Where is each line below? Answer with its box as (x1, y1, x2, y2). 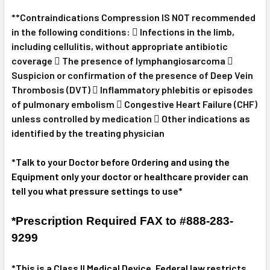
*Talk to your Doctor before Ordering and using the (11, 155, 230, 168)
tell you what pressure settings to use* (11, 184, 183, 196)
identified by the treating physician (11, 127, 165, 139)
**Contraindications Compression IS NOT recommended (11, 11, 256, 23)
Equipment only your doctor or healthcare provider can (11, 170, 248, 182)
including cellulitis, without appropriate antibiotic (11, 40, 228, 52)
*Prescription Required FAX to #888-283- (11, 214, 233, 227)
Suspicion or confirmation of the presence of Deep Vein (11, 69, 253, 81)
